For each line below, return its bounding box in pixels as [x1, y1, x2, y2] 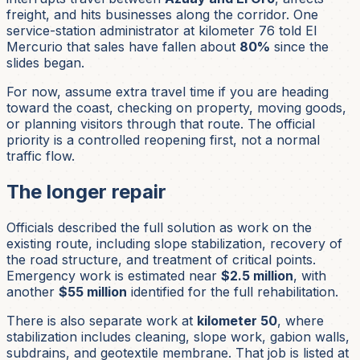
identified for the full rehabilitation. [127, 284, 338, 301]
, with [293, 268, 326, 284]
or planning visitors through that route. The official [6, 116, 315, 133]
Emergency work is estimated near [6, 268, 221, 284]
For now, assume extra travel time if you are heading [6, 84, 329, 100]
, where [277, 313, 324, 329]
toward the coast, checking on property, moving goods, [6, 100, 346, 117]
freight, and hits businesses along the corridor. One [6, 6, 318, 23]
